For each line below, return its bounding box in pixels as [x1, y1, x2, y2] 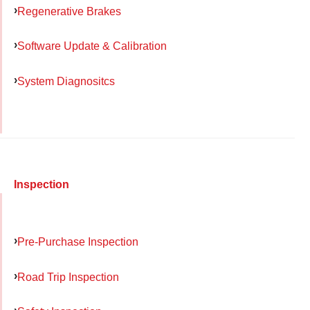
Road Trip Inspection [17, 270, 119, 283]
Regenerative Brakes [17, 4, 121, 17]
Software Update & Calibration [17, 39, 167, 53]
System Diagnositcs [17, 75, 115, 88]
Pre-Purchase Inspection [17, 235, 138, 248]
